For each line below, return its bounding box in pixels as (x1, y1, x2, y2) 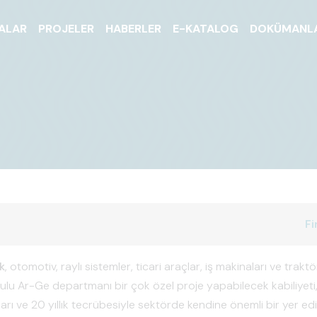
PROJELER (38, 21, 95, 36)
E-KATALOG (173, 21, 239, 36)
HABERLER (105, 21, 162, 36)
